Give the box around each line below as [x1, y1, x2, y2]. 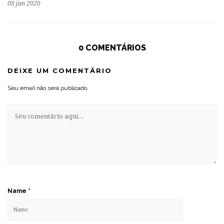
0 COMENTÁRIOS [78, 43, 146, 53]
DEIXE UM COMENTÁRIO [7, 66, 112, 75]
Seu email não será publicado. [7, 84, 88, 92]
